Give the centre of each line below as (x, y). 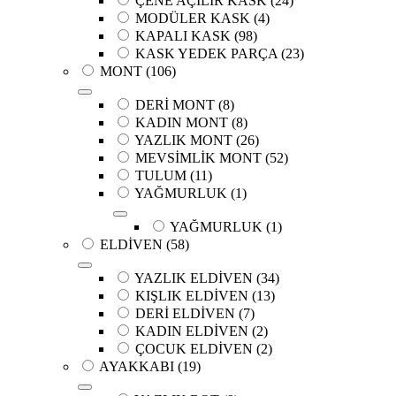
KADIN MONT (182, 123)
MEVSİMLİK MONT (198, 158)
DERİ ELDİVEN (185, 314)
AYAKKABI (137, 367)
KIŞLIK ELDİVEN (192, 296)
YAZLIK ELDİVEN (194, 278)
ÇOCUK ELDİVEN (194, 349)
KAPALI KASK (183, 36)
